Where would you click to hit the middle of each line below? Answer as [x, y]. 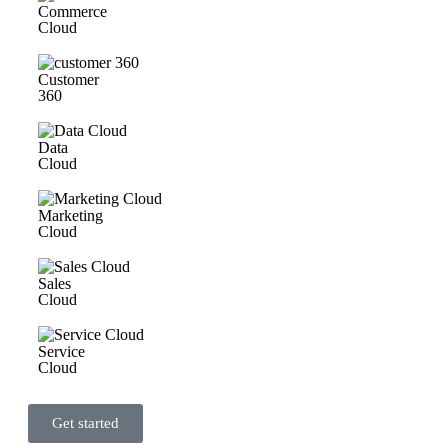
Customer [68, 79]
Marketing [70, 215]
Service [61, 351]
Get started [85, 423]
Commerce [72, 11]
